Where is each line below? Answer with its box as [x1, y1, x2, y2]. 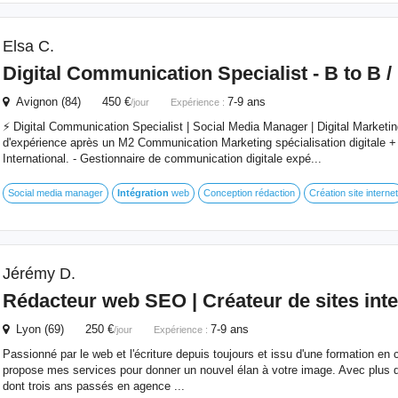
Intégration [116, 187, 169, 198]
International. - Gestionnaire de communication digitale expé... [2, 152, 322, 165]
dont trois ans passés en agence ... [2, 379, 185, 393]
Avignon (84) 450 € [8, 95, 131, 108]
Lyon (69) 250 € [8, 322, 114, 336]
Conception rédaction [203, 187, 295, 198]
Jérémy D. [2, 265, 76, 283]
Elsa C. [2, 37, 54, 55]
